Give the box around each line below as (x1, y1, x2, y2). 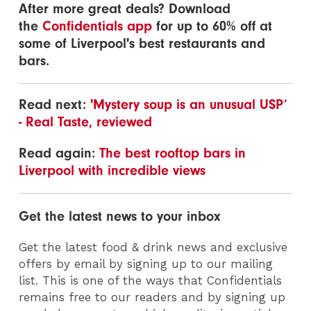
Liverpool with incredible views (19, 162, 206, 179)
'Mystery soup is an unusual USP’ (90, 96, 288, 113)
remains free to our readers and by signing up (19, 290, 286, 305)
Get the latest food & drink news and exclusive (19, 240, 288, 255)
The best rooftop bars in (99, 145, 246, 162)
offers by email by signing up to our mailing (19, 257, 274, 271)
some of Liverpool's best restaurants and (19, 35, 266, 52)
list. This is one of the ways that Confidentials (19, 274, 283, 288)
